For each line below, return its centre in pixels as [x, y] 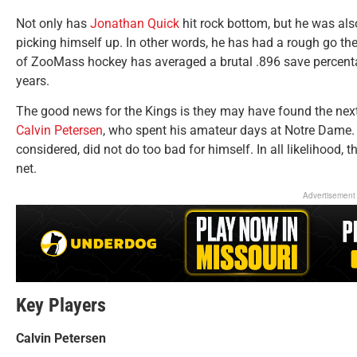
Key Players [61, 306]
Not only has [53, 23]
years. [33, 80]
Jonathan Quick [135, 23]
